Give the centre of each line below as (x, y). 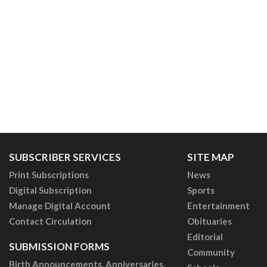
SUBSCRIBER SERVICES (65, 157)
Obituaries (209, 221)
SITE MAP (210, 157)
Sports (201, 190)
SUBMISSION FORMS (59, 246)
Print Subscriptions (49, 174)
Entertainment (218, 205)
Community (211, 252)
